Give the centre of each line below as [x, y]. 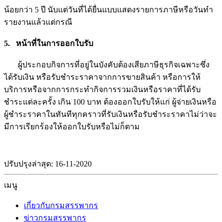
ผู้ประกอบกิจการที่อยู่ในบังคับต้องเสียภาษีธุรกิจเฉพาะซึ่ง [107, 65]
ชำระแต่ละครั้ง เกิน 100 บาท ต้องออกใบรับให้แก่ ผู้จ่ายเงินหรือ [110, 102]
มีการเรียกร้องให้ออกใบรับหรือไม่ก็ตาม [72, 127]
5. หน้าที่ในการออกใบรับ [49, 44]
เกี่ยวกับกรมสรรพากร [61, 206]
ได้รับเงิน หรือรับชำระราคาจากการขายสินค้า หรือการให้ [102, 77]
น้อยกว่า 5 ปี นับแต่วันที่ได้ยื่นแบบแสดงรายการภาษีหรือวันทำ [109, 10]
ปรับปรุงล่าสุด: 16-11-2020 [48, 164]
